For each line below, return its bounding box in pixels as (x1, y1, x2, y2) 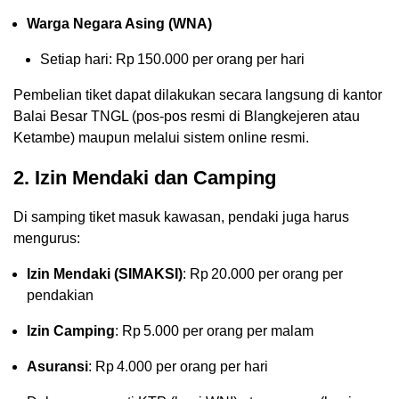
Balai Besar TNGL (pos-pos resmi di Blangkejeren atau (13, 108, 360, 124)
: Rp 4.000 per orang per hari (88, 358, 268, 374)
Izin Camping (27, 322, 115, 338)
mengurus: (13, 230, 80, 246)
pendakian (27, 287, 94, 303)
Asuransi (27, 358, 88, 374)
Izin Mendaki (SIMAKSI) (27, 265, 183, 281)
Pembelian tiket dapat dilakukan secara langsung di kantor (13, 86, 382, 102)
